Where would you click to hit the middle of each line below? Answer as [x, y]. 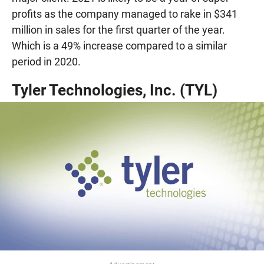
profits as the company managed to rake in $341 [125, 14]
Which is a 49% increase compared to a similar [119, 45]
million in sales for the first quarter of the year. [118, 29]
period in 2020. [46, 61]
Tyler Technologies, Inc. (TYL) [115, 90]
